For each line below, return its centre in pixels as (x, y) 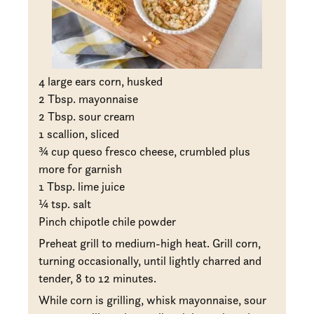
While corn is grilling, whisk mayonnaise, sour (153, 300)
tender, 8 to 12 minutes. (98, 278)
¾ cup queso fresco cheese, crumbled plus (145, 151)
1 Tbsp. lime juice (82, 186)
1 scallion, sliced (79, 134)
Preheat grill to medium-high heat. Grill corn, (150, 243)
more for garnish (81, 169)
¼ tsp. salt (65, 204)
